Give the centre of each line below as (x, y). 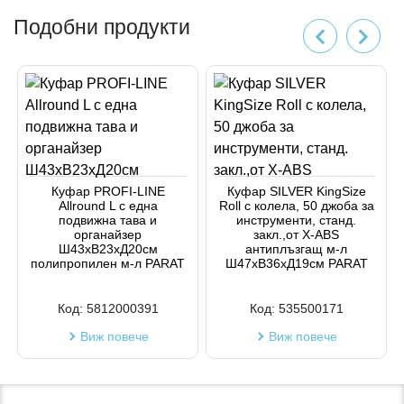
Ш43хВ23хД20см (108, 249)
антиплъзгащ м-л (296, 249)
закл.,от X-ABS (296, 234)
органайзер (108, 234)
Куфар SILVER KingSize (296, 191)
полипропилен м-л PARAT (108, 263)
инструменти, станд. (296, 220)
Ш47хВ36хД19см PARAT (296, 263)
